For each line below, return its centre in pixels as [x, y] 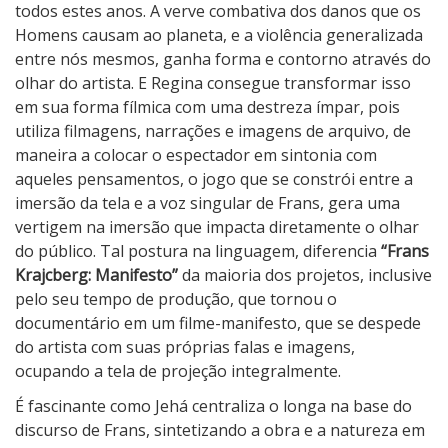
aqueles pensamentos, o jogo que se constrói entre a [214, 179]
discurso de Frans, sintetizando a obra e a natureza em [220, 430]
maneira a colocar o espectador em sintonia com [196, 155]
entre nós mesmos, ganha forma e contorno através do [223, 59]
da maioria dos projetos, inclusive [305, 275]
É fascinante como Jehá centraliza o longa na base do [213, 406]
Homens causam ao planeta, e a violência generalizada [219, 35]
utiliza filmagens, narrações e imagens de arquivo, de [213, 131]
